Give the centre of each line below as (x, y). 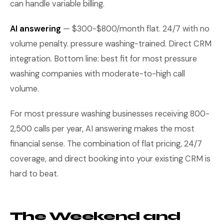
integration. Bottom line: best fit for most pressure (103, 59)
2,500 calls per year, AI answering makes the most (102, 129)
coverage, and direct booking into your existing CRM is (110, 159)
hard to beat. (34, 174)
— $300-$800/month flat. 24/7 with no (135, 29)
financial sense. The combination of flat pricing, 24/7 (106, 144)
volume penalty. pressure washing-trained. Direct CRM (111, 44)
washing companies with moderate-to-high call (97, 74)
